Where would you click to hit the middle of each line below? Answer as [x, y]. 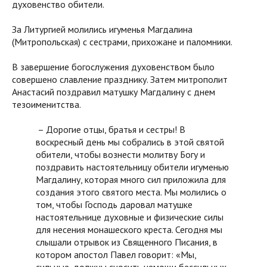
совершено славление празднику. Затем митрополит [120, 80]
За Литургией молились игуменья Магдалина [102, 30]
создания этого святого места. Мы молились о [131, 192]
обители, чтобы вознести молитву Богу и [120, 155]
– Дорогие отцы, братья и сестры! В [111, 130]
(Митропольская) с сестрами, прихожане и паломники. [122, 42]
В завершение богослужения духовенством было [113, 67]
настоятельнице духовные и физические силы [131, 217]
